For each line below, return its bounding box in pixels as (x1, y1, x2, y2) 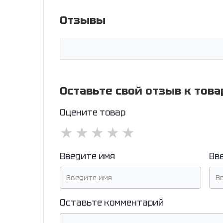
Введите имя (60, 151, 115, 162)
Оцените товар (60, 107, 125, 118)
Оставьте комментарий (60, 197, 164, 209)
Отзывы (60, 13, 106, 28)
